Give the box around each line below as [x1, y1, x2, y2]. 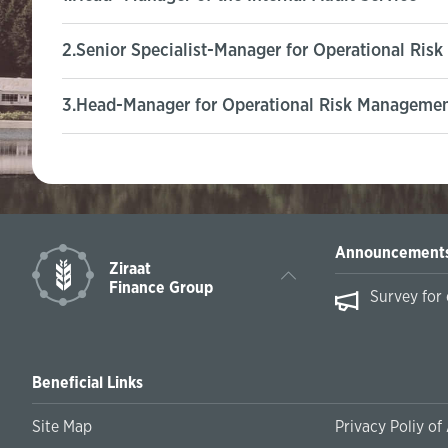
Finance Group [109, 280, 213, 296]
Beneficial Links [32, 375, 143, 391]
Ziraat [109, 261, 151, 277]
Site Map [32, 419, 92, 435]
